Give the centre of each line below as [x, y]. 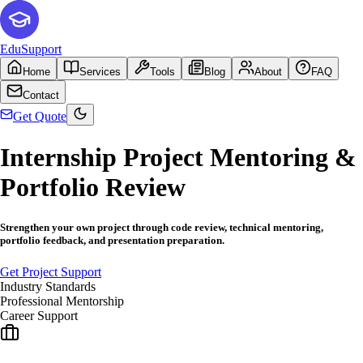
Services [100, 72]
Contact [41, 95]
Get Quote [40, 116]
